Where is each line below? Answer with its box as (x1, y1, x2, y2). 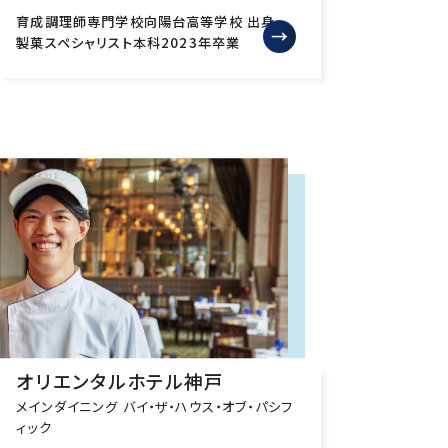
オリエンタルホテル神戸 (16, 367, 225, 394)
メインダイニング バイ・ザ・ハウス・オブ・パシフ (16, 396, 294, 416)
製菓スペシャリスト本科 (16, 33, 162, 53)
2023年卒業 (161, 33, 241, 53)
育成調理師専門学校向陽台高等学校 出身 (16, 12, 276, 32)
